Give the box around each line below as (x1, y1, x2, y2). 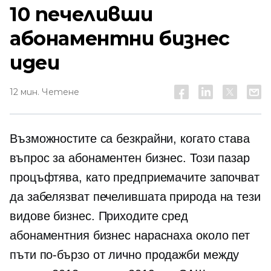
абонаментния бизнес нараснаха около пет (10, 229, 250, 242)
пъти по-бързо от (10, 248, 109, 261)
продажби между (141, 248, 240, 261)
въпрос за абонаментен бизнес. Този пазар (10, 151, 250, 165)
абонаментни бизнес (10, 27, 230, 50)
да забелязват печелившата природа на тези (10, 190, 261, 203)
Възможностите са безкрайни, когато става (10, 132, 250, 145)
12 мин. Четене (10, 87, 79, 97)
